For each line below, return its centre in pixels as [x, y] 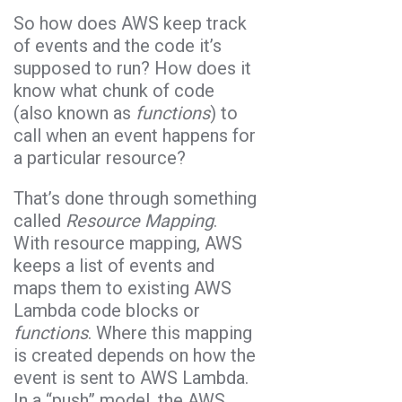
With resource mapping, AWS [128, 243]
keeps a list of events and [114, 265]
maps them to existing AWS [122, 288]
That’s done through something [135, 198]
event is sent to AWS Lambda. [131, 377]
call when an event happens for [135, 135]
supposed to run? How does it [132, 68]
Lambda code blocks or [107, 310]
